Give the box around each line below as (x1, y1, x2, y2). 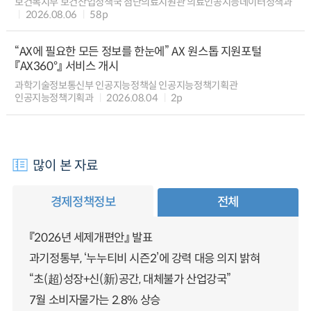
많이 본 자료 (32, 156, 99, 174)
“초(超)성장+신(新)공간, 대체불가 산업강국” (28, 272, 231, 287)
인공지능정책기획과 (14, 92, 94, 105)
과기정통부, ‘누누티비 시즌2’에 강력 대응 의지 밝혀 (28, 251, 260, 266)
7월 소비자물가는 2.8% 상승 (28, 293, 160, 308)
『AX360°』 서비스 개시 (14, 59, 119, 74)
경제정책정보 (50, 194, 116, 210)
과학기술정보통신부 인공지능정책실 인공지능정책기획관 (14, 79, 238, 92)
